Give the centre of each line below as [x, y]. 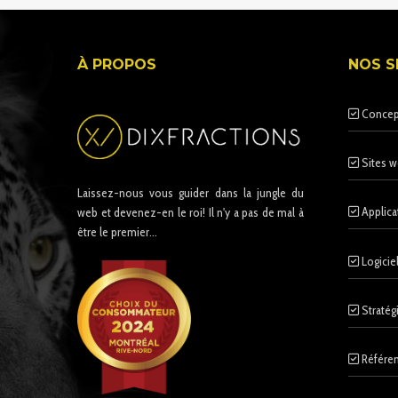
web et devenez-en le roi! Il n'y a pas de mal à [191, 213]
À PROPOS [117, 65]
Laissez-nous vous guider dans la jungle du [191, 193]
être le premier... [117, 232]
